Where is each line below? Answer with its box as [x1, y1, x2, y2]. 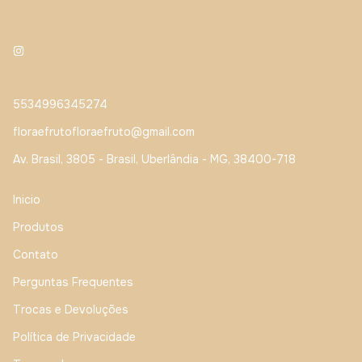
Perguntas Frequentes [13, 275, 133, 289]
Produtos [13, 220, 64, 234]
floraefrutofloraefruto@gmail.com [13, 124, 195, 139]
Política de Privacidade [13, 330, 136, 344]
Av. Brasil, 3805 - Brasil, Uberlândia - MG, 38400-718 [13, 152, 296, 166]
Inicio [13, 192, 40, 207]
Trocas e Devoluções [13, 302, 128, 317]
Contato [13, 247, 58, 262]
